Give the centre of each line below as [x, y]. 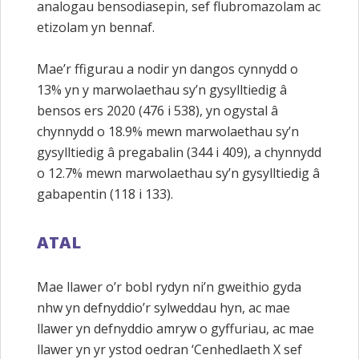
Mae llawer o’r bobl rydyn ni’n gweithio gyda [169, 286]
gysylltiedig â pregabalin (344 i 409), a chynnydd [179, 152]
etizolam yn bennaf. [96, 28]
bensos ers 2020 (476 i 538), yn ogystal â [157, 110]
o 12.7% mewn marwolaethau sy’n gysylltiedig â [178, 173]
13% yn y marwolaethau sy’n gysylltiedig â [162, 89]
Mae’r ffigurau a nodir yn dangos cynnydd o [167, 69]
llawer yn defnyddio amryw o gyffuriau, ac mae [175, 328]
